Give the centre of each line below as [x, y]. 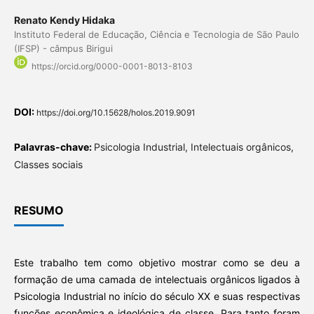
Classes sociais [48, 165]
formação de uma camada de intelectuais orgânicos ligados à [157, 280]
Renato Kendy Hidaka [64, 20]
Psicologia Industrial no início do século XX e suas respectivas [157, 296]
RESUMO [39, 211]
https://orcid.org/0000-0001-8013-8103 [112, 67]
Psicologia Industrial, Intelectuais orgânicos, [193, 147]
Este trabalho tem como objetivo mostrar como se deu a [157, 263]
